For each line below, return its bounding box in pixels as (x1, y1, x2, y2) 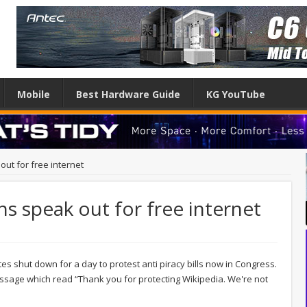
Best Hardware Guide (76, 88, 180, 101)
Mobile (17, 88, 50, 101)
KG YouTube (206, 88, 265, 101)
